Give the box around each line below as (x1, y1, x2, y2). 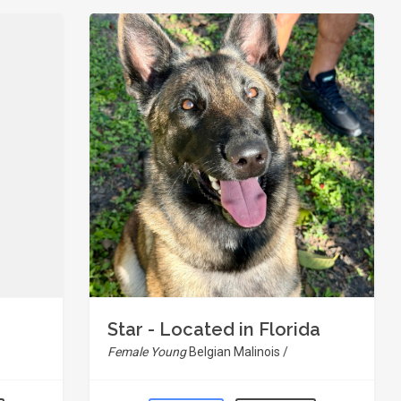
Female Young (107, 345, 189, 359)
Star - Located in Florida (107, 319, 320, 340)
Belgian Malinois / (189, 345, 288, 359)
